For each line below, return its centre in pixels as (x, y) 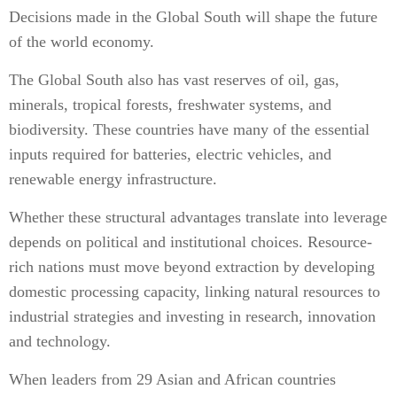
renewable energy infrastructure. (113, 179)
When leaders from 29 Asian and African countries (172, 379)
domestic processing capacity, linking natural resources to (195, 292)
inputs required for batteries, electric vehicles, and (170, 154)
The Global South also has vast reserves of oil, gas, (174, 80)
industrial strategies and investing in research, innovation (192, 316)
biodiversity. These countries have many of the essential (189, 129)
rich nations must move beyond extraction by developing (192, 267)
